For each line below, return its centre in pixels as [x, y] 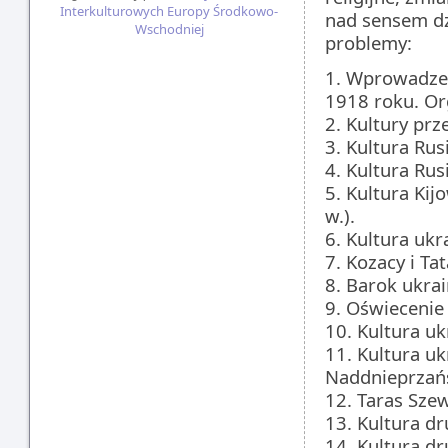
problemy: [368, 42]
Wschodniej [169, 29]
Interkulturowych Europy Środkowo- [169, 11]
